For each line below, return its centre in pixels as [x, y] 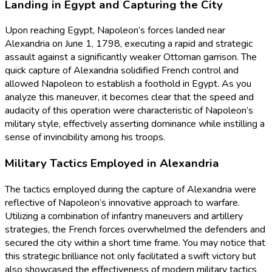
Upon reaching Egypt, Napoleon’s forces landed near [115, 31]
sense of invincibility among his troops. [85, 138]
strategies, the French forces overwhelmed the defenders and [135, 229]
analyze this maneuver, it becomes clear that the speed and [129, 97]
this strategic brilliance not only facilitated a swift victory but [131, 256]
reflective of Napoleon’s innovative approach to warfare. [122, 202]
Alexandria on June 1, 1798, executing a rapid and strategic [129, 44]
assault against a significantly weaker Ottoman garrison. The [131, 57]
